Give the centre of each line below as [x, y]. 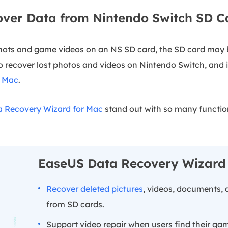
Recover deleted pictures [94, 189]
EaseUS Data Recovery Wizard [132, 163]
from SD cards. [75, 204]
